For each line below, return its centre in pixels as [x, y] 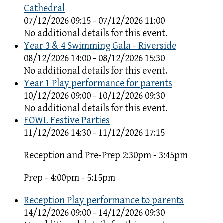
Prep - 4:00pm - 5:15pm [70, 178]
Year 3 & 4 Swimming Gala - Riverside [100, 46]
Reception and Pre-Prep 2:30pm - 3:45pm [106, 155]
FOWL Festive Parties [67, 120]
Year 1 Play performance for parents [98, 83]
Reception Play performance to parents [104, 200]
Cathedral [44, 8]
